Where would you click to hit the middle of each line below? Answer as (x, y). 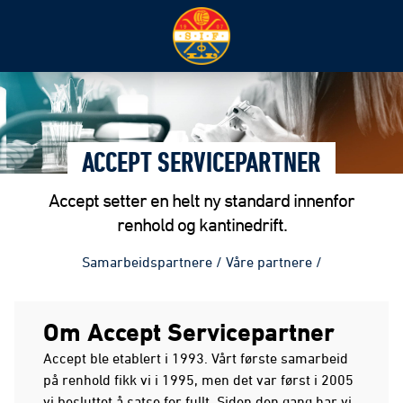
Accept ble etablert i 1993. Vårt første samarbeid (196, 358)
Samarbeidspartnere (147, 261)
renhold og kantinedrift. (201, 224)
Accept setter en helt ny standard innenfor (201, 200)
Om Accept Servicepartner (189, 331)
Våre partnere (269, 261)
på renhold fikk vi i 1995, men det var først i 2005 (198, 379)
